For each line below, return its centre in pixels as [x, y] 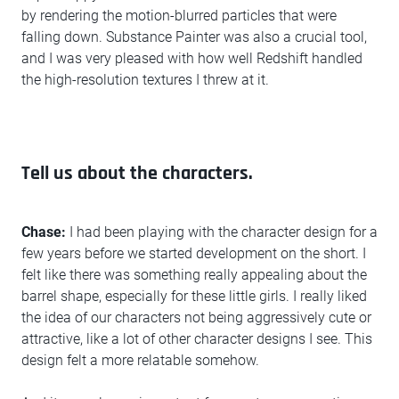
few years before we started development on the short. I [194, 254]
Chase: [44, 232]
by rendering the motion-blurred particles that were [179, 16]
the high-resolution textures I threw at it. [145, 80]
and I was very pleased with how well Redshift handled [192, 59]
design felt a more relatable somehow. [140, 361]
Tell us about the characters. [137, 174]
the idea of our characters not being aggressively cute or [196, 318]
